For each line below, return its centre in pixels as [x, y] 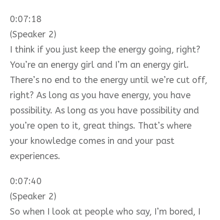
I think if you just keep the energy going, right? [105, 49]
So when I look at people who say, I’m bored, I [105, 211]
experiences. [35, 156]
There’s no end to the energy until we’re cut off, [109, 80]
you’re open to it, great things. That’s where [101, 125]
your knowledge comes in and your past [92, 141]
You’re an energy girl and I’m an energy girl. [99, 65]
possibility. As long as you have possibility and [104, 110]
